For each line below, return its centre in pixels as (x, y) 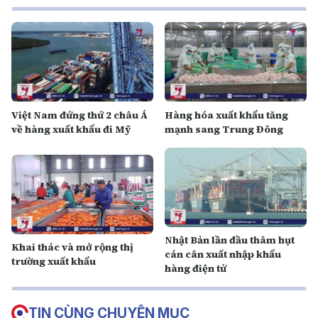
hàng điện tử (196, 268)
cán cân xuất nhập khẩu (223, 254)
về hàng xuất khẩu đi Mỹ (71, 129)
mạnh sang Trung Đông (224, 129)
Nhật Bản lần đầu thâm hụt (230, 240)
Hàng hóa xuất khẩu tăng (226, 115)
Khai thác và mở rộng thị (72, 247)
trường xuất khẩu (54, 261)
